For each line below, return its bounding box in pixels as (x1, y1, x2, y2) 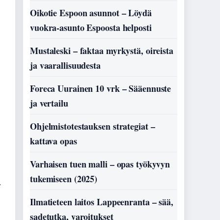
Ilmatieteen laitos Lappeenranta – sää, (30, 195, 173, 208)
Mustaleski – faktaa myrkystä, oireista (30, 44, 173, 57)
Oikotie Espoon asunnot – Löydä (30, 6, 152, 19)
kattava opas (30, 135, 77, 147)
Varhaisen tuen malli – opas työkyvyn (30, 158, 170, 170)
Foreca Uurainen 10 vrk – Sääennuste (30, 82, 171, 95)
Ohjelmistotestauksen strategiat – (30, 120, 155, 133)
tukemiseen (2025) (30, 172, 98, 185)
